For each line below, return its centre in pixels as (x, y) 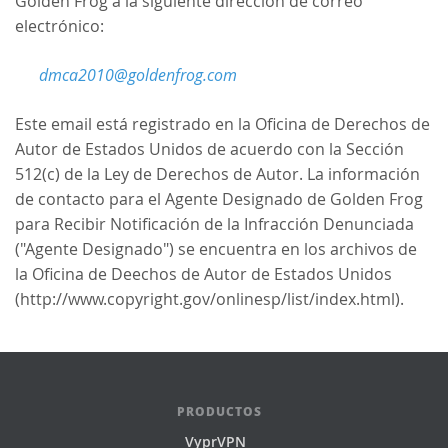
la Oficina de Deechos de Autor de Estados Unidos (204, 273)
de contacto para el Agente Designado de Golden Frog (219, 198)
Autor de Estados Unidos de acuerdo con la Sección (210, 148)
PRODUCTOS (220, 411)
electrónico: (60, 25)
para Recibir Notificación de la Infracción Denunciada (215, 223)
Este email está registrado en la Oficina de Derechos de (223, 123)
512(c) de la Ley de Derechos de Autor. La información (218, 173)
